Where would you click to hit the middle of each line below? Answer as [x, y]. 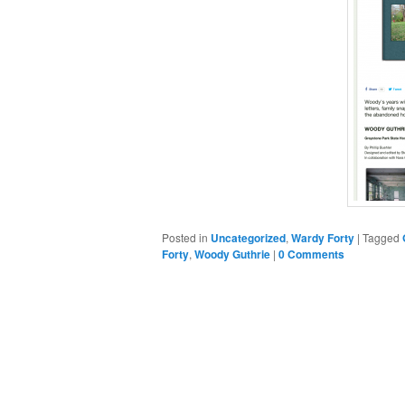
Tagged [381, 237]
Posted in [184, 237]
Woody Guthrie [232, 254]
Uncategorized [248, 237]
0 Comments [311, 254]
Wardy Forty [322, 237]
